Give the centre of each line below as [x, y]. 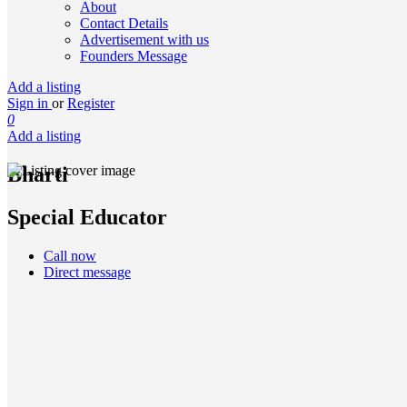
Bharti [38, 174]
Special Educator [87, 217]
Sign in [30, 103]
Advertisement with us [144, 40]
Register [91, 103]
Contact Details [124, 23]
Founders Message [134, 56]
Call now [70, 255]
